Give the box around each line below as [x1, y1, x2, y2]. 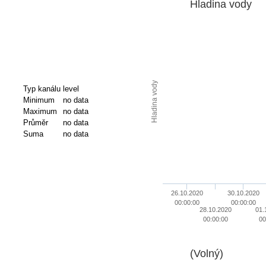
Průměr [23, 118, 48, 128]
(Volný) [189, 247, 223, 259]
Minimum [23, 96, 55, 105]
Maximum [23, 107, 57, 116]
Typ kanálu [23, 84, 61, 94]
